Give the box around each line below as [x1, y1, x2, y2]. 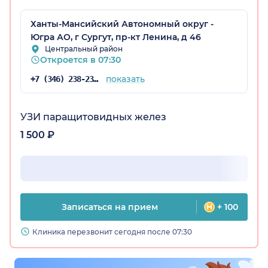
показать [105, 74, 145, 85]
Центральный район [45, 44, 123, 54]
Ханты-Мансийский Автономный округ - [31, 19, 214, 30]
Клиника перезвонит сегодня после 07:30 [32, 227, 192, 237]
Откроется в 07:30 [40, 54, 121, 66]
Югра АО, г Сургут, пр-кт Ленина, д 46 [31, 32, 201, 43]
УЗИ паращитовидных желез [20, 111, 166, 123]
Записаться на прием [61, 202, 158, 213]
